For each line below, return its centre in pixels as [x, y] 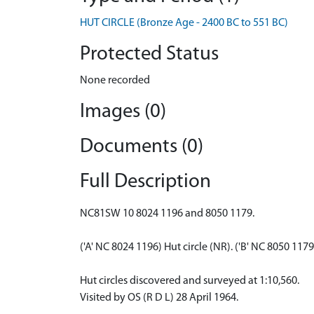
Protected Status [149, 54]
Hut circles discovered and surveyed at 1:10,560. [190, 281]
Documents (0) [142, 147]
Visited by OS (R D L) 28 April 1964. [159, 298]
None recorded [115, 81]
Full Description [145, 182]
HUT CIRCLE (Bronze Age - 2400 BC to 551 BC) [184, 23]
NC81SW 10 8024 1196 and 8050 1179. [167, 214]
